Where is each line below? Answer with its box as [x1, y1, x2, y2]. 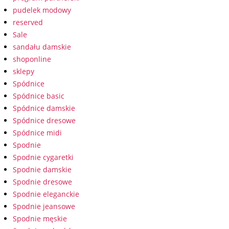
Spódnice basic [13, 91, 64, 101]
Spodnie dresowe [13, 177, 72, 187]
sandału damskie [13, 42, 71, 52]
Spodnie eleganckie [13, 189, 79, 199]
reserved [13, 17, 43, 27]
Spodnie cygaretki [13, 152, 74, 162]
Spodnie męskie [13, 214, 67, 223]
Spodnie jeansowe [13, 201, 75, 211]
